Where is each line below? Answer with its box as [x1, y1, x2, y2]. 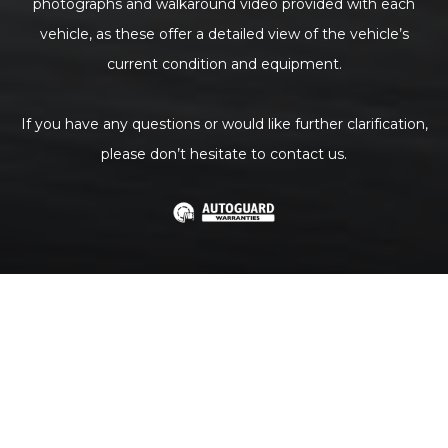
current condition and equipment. [106, 55, 342, 73]
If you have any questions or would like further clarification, [20, 115, 428, 133]
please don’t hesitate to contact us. [101, 145, 347, 163]
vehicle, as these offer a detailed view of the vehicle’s [39, 25, 409, 43]
